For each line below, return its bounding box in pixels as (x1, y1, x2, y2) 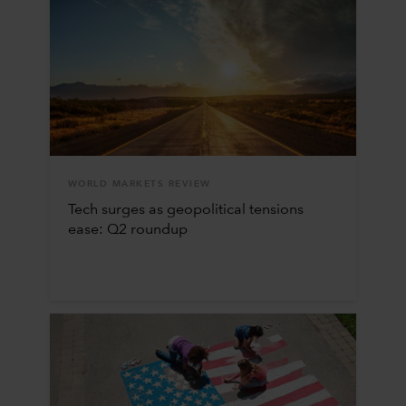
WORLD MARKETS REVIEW (67, 179, 211, 188)
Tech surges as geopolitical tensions (67, 202, 304, 217)
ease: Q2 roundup (67, 222, 188, 237)
